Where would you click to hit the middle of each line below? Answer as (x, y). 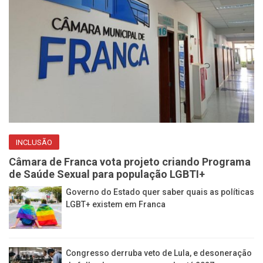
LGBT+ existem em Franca (116, 205)
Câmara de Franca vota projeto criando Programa (130, 162)
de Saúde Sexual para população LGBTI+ (107, 174)
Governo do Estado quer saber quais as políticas (160, 192)
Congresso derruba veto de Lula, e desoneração (159, 253)
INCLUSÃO (34, 143)
